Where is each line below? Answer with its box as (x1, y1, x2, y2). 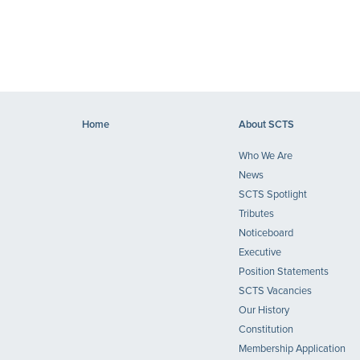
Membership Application (239, 344, 346, 354)
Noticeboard (239, 228, 293, 239)
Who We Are (239, 151, 292, 162)
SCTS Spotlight (239, 190, 307, 200)
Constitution (239, 325, 293, 335)
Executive (239, 247, 281, 258)
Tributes (239, 209, 274, 219)
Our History (239, 305, 289, 316)
